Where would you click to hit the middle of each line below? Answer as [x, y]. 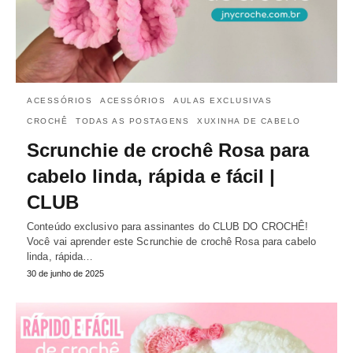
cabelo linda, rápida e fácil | [151, 176]
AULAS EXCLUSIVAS [223, 100]
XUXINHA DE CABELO [249, 121]
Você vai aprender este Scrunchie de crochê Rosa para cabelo [171, 242]
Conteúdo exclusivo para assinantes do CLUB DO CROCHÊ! [168, 227]
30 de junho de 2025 [65, 273]
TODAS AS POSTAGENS [132, 121]
